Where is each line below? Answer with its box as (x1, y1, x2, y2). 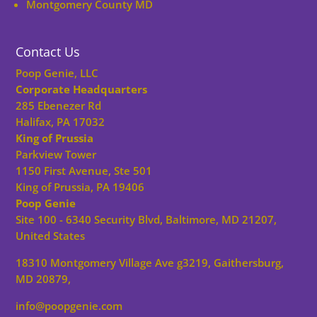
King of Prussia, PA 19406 (16, 180, 145, 195)
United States (16, 229, 86, 243)
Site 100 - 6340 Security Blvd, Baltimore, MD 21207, (16, 212, 277, 227)
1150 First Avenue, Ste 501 (16, 163, 153, 178)
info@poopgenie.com (16, 299, 123, 313)
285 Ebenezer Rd (16, 98, 102, 113)
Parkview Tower (16, 147, 97, 162)
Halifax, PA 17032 (16, 115, 105, 129)
